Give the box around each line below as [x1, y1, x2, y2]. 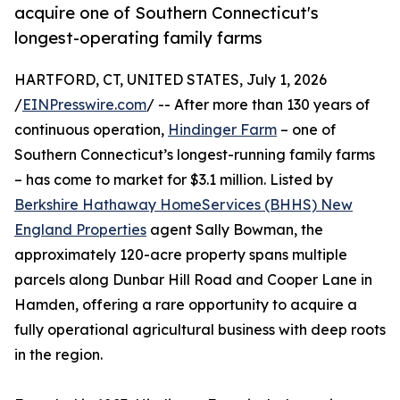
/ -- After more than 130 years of [146, 96, 370, 114]
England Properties [14, 221, 146, 239]
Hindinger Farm [168, 121, 277, 139]
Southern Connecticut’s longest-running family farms [14, 146, 375, 164]
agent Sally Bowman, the [146, 221, 323, 239]
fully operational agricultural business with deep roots [14, 321, 386, 339]
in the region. [14, 346, 103, 364]
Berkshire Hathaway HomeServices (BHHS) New [14, 196, 353, 214]
